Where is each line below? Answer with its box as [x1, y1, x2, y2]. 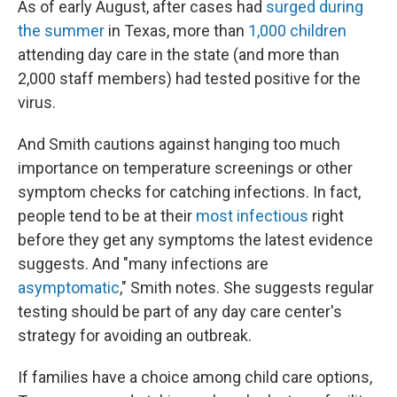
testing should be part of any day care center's [18, 302, 342, 321]
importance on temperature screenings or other [18, 159, 353, 177]
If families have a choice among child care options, [18, 368, 372, 386]
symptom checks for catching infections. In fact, [18, 183, 361, 201]
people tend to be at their [18, 206, 196, 225]
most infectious [196, 206, 308, 225]
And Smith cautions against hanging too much [18, 135, 340, 153]
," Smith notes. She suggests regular [120, 278, 374, 297]
